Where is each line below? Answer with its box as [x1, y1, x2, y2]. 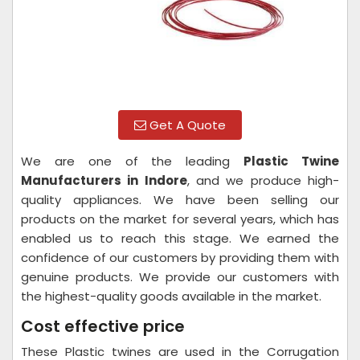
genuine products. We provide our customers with [21, 268, 339, 285]
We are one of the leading [21, 153, 244, 170]
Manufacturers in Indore [21, 172, 187, 189]
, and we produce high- [186, 172, 340, 189]
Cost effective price [21, 315, 189, 337]
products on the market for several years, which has [21, 211, 339, 227]
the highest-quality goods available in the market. [21, 288, 325, 305]
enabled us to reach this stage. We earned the [21, 230, 339, 247]
